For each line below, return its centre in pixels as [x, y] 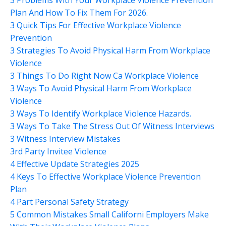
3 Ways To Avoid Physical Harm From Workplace [101, 88]
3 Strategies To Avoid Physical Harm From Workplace [110, 50]
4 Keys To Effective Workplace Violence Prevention [105, 176]
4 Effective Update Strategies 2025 [75, 164]
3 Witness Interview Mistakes [65, 138]
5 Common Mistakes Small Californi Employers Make [109, 214]
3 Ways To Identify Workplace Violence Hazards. [101, 113]
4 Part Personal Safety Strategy [69, 202]
